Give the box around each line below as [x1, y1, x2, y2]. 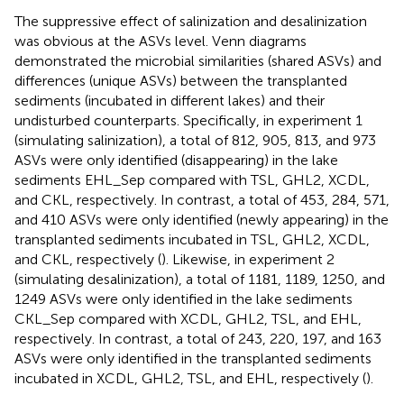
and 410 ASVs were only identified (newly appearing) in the [14, 211, 389, 228]
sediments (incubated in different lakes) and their [14, 92, 325, 109]
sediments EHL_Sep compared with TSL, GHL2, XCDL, [14, 171, 370, 188]
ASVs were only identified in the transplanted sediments [14, 350, 372, 367]
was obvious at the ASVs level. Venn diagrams [14, 32, 307, 50]
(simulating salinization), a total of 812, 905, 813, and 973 [14, 132, 376, 149]
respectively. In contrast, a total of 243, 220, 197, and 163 [14, 330, 381, 347]
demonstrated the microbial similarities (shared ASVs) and [14, 52, 381, 69]
